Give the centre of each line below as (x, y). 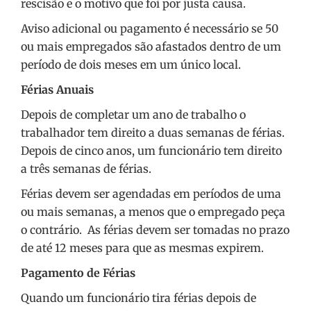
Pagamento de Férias (78, 273)
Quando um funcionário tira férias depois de (138, 298)
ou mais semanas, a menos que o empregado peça (153, 212)
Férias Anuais (57, 90)
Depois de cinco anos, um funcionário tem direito (151, 151)
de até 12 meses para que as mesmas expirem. (142, 248)
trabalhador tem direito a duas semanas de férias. (153, 133)
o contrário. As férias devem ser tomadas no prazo (155, 230)
